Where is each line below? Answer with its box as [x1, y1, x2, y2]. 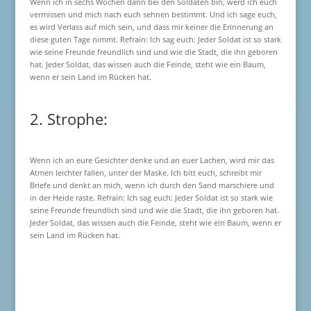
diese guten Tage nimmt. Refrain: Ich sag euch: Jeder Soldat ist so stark [29, 34, 281, 44]
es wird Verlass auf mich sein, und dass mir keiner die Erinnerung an [29, 22, 274, 32]
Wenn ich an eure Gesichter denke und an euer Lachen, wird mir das [29, 155, 274, 165]
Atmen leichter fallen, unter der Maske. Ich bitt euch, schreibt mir [29, 167, 262, 178]
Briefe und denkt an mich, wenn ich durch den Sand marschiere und [29, 180, 274, 190]
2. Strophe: [29, 108, 108, 129]
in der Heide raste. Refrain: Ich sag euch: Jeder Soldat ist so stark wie [29, 192, 273, 203]
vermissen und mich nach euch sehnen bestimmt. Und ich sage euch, [29, 9, 277, 19]
